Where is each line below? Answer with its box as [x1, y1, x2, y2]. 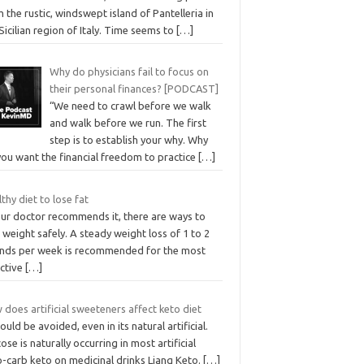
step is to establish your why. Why [49, 134, 208, 146]
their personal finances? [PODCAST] [49, 83, 219, 95]
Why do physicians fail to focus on [49, 66, 209, 78]
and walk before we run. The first [49, 117, 206, 129]
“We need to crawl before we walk [49, 100, 211, 112]
